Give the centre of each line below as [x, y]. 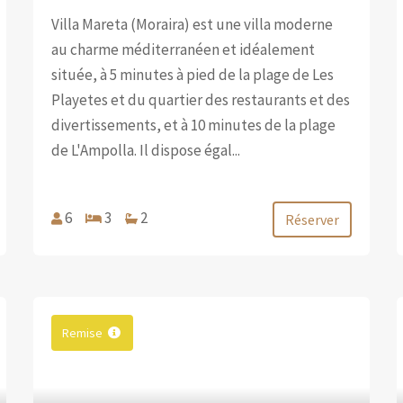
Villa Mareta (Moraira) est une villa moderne [193, 24]
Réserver [312, 219]
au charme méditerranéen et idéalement [184, 49]
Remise [83, 332]
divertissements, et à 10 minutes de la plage [194, 125]
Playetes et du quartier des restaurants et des [201, 99]
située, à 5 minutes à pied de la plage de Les [193, 74]
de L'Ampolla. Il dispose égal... [146, 150]
